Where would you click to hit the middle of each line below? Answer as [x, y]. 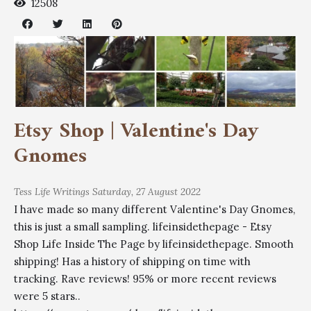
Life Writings [62, 192]
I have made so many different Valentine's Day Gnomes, [154, 210]
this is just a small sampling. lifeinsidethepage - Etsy [143, 227]
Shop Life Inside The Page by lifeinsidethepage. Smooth [154, 244]
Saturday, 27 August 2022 [146, 192]
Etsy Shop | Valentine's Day [136, 132]
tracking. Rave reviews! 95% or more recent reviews [145, 279]
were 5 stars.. [47, 296]
